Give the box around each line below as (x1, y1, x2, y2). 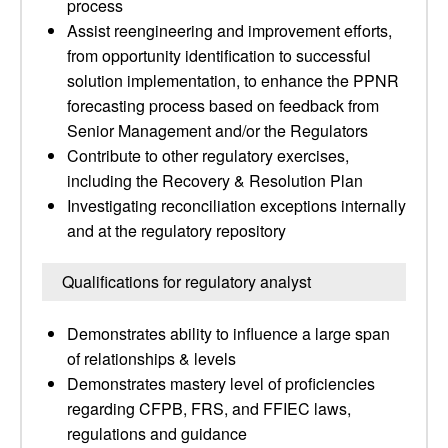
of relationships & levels (67, 347, 236, 370)
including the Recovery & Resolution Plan (67, 169, 363, 192)
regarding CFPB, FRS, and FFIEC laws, (67, 397, 351, 420)
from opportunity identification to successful (67, 44, 371, 67)
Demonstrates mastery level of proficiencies (67, 372, 375, 395)
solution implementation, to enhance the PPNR (67, 69, 399, 92)
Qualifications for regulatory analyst (62, 270, 311, 293)
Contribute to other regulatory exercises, (67, 144, 349, 167)
